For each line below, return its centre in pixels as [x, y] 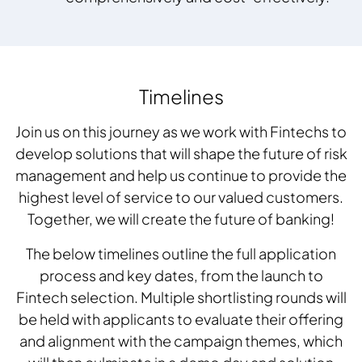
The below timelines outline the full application [181, 254]
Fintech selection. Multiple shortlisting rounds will [181, 297]
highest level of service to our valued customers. [181, 197]
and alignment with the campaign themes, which [181, 341]
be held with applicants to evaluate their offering [181, 319]
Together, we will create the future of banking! [181, 219]
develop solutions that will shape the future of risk [181, 154]
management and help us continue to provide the [181, 175]
